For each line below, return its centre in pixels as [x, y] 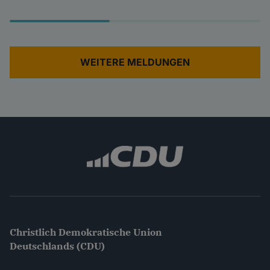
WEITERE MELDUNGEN [135, 62]
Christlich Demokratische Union [86, 232]
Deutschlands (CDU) [57, 246]
